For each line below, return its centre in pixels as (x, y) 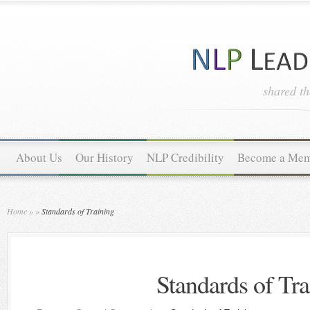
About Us (39, 157)
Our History (104, 157)
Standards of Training (77, 211)
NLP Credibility (185, 157)
